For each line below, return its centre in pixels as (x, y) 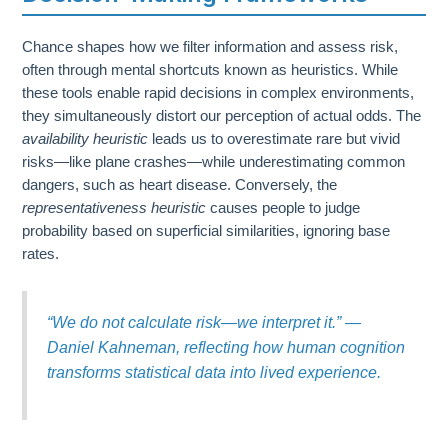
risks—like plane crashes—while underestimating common (214, 161)
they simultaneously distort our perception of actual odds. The (222, 115)
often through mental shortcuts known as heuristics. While (210, 69)
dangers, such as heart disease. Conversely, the (180, 184)
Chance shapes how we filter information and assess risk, (210, 46)
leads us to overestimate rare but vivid (274, 138)
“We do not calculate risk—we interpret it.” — (203, 321)
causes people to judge (283, 207)
